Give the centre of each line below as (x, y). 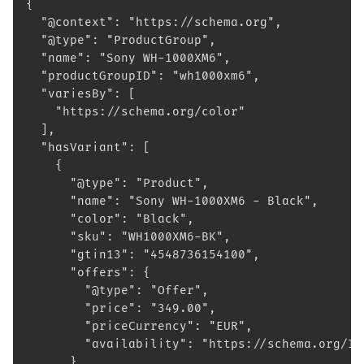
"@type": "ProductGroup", (121, 40)
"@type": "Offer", (117, 290)
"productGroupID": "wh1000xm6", (143, 76)
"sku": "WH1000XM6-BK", (128, 237)
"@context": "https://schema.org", (154, 22)
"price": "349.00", (121, 308)
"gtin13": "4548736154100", (143, 255)
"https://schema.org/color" (136, 112)
